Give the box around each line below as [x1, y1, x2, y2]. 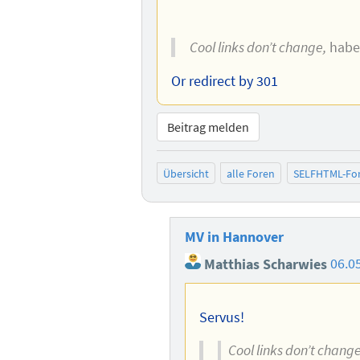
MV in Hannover [184, 228, 284, 247]
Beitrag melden [166, 119, 249, 136]
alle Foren [227, 166, 276, 181]
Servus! [199, 308, 245, 326]
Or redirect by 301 [171, 72, 279, 90]
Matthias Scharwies [200, 255, 327, 273]
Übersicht [162, 166, 209, 181]
